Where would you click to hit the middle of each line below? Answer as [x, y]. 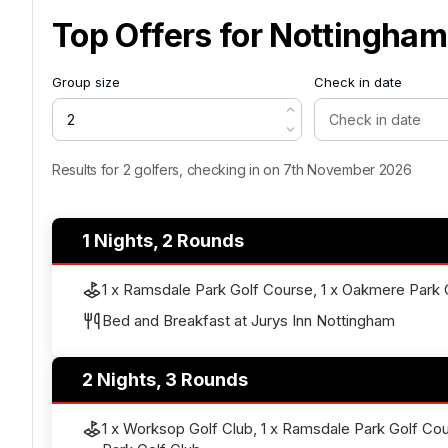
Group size [86, 82]
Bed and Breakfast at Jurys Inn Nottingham [248, 320]
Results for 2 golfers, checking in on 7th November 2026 [232, 169]
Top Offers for [161, 35]
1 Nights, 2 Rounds [163, 240]
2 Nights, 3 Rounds [165, 379]
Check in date [358, 82]
